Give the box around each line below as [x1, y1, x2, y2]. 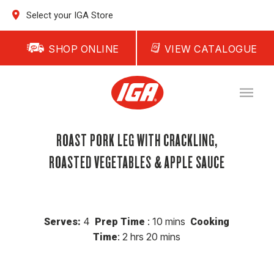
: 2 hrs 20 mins [117, 230, 181, 243]
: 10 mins [145, 215, 191, 228]
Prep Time [90, 215, 146, 228]
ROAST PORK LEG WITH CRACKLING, [56, 128, 218, 150]
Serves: [44, 215, 84, 228]
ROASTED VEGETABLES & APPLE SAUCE [48, 150, 225, 172]
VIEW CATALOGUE [164, 43, 257, 55]
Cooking [190, 215, 230, 228]
